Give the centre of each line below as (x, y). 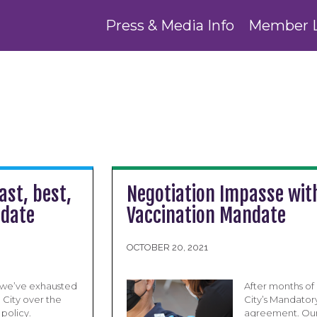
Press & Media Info (170, 25)
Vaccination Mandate (207, 215)
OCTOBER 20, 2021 (168, 247)
